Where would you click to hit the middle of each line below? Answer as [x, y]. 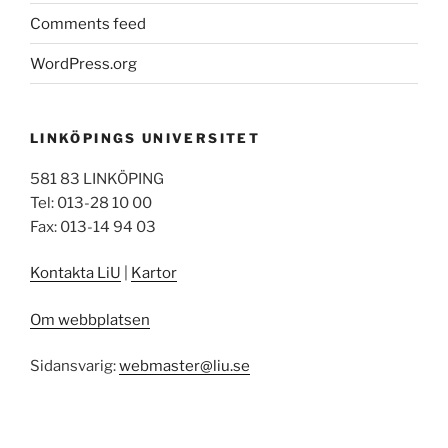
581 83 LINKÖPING [97, 178]
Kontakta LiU [75, 273]
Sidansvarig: [74, 366]
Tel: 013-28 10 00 [91, 202]
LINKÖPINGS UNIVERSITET [145, 138]
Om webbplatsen [90, 319]
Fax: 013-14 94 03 [93, 226]
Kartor [154, 273]
